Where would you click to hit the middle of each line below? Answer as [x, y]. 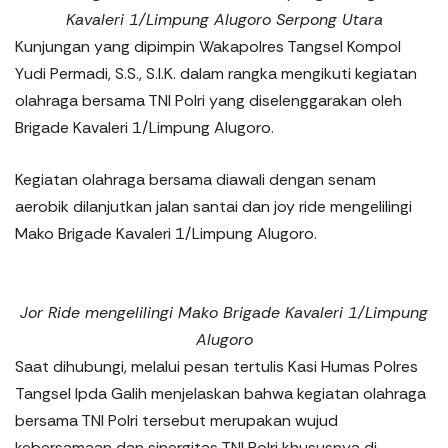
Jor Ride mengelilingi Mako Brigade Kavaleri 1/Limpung [224, 312]
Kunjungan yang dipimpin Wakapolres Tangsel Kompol [208, 46]
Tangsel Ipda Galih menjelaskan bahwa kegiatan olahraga [220, 393]
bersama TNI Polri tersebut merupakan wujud [176, 420]
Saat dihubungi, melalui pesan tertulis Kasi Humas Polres [216, 366]
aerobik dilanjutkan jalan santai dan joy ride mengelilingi [213, 206]
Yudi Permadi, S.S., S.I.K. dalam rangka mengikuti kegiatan [216, 73]
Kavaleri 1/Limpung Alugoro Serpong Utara [224, 19]
